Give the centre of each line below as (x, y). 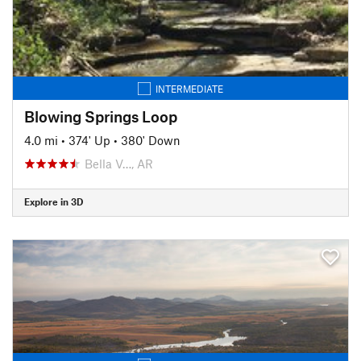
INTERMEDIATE (189, 88)
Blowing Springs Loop (101, 116)
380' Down (151, 140)
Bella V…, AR (119, 163)
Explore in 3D (54, 201)
